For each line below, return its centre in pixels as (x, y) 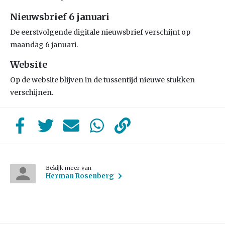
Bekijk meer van (69, 168)
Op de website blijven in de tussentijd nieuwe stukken (102, 80)
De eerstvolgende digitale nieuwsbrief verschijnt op (100, 32)
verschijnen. (32, 92)
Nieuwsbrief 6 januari (60, 17)
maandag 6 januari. (44, 45)
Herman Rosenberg (80, 176)
